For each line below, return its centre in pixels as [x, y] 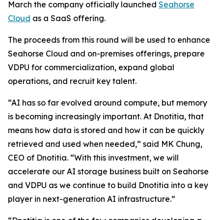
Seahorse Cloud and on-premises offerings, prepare [106, 54]
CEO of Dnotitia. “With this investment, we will [93, 158]
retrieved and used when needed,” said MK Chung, [105, 144]
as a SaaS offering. [68, 18]
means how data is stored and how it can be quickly [106, 130]
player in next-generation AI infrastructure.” [92, 199]
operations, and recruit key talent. [72, 81]
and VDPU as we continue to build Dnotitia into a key [108, 185]
